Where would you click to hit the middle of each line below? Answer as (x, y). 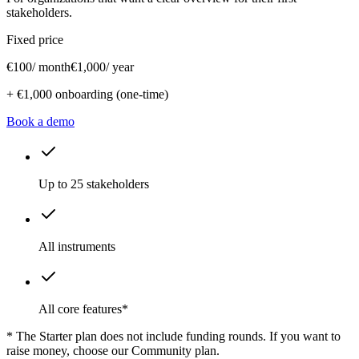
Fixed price (35, 39)
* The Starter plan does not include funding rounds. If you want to (173, 336)
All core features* (83, 309)
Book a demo (40, 121)
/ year (120, 67)
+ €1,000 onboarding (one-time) (87, 94)
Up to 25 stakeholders (94, 184)
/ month (51, 67)
